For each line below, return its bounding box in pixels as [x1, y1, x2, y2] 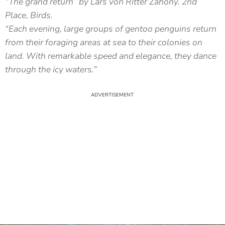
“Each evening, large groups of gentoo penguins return [5, 23, 216, 35]
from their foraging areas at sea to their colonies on [5, 36, 202, 48]
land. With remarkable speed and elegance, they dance [5, 50, 216, 62]
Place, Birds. [5, 9, 53, 21]
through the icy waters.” [5, 63, 97, 75]
